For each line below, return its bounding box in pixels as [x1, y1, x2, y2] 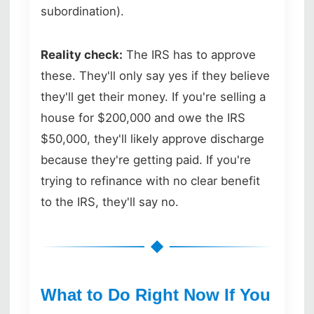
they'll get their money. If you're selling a [41, 89, 266, 104]
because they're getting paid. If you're [41, 152, 251, 167]
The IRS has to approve [123, 47, 256, 62]
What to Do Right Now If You [41, 285, 271, 304]
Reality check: [41, 47, 123, 62]
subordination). [41, 4, 124, 18]
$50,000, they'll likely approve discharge [41, 131, 264, 146]
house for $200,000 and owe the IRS [41, 110, 245, 125]
